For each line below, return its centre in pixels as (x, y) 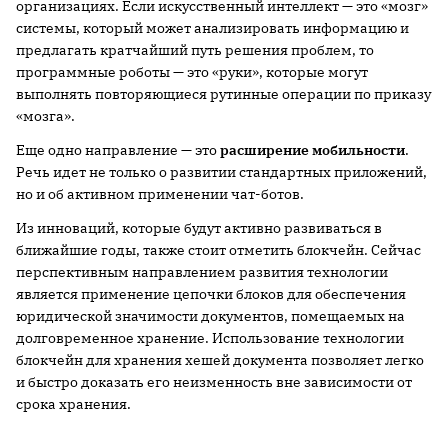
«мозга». (47, 116)
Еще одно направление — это (118, 150)
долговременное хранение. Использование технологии (210, 338)
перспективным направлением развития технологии (202, 272)
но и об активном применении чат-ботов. (160, 194)
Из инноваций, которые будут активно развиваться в (199, 228)
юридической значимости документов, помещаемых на (210, 316)
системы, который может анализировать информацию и (212, 28)
